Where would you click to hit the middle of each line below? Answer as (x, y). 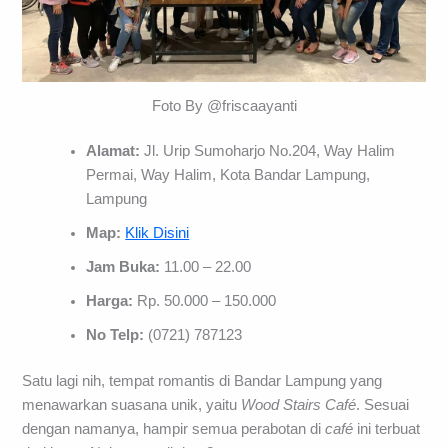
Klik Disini (157, 233)
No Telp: (117, 335)
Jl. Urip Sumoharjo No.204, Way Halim (268, 151)
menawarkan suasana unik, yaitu (132, 405)
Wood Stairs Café (299, 405)
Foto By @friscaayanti (224, 105)
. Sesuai (383, 405)
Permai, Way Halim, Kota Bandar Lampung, (228, 175)
